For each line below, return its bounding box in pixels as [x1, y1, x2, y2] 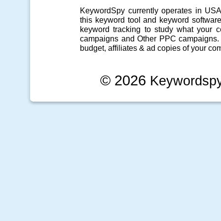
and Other [118, 34, 159, 43]
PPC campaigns [159, 34, 218, 43]
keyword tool [95, 15, 141, 24]
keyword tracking [80, 25, 141, 34]
